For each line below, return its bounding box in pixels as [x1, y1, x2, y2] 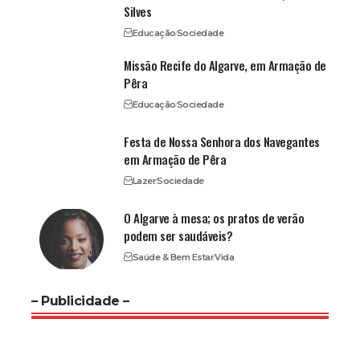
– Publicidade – [31, 293, 129, 309]
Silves [124, 2, 152, 21]
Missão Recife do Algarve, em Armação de [124, 56, 326, 75]
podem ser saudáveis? [124, 227, 233, 245]
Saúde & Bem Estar [132, 252, 214, 264]
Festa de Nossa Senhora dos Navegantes [124, 133, 320, 151]
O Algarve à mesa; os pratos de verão [124, 209, 305, 227]
